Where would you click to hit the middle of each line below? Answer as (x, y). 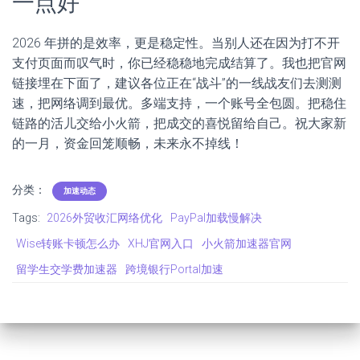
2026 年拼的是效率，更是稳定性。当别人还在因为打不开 (176, 43)
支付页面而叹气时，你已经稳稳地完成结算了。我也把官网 (179, 63)
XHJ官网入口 (161, 244)
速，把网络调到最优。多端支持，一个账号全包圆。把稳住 (179, 104)
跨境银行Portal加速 (174, 270)
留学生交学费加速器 (67, 270)
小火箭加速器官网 (247, 244)
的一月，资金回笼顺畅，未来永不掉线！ (128, 144)
